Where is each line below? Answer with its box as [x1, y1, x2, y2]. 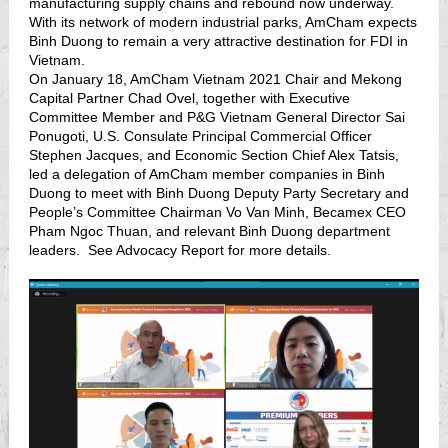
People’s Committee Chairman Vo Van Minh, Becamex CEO [29, 204, 406, 220]
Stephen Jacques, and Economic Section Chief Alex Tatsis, [29, 147, 399, 163]
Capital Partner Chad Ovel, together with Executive [29, 90, 350, 106]
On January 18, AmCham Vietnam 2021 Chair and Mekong [29, 71, 402, 87]
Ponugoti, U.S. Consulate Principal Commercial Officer [29, 128, 372, 144]
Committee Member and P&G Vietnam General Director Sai [29, 109, 405, 125]
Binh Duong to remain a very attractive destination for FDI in [29, 33, 408, 49]
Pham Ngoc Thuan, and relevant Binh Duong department [29, 223, 390, 239]
